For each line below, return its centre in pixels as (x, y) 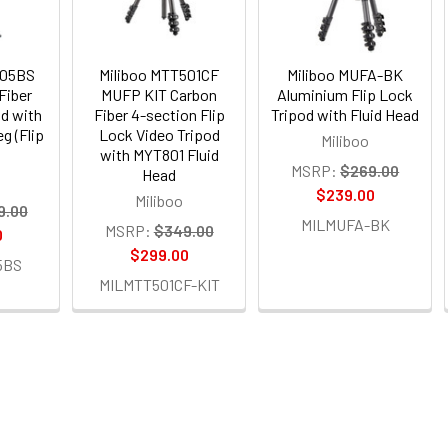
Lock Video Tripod (159, 134)
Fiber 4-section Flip (159, 114)
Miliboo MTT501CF (159, 74)
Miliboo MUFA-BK (345, 74)
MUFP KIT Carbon (159, 94)
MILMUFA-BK (345, 224)
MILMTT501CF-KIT (159, 284)
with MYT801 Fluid (159, 154)
